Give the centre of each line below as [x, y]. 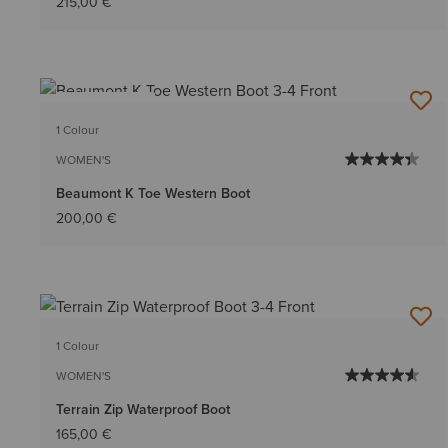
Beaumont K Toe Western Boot [153, 192]
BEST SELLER [105, 106]
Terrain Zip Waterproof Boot [143, 408]
